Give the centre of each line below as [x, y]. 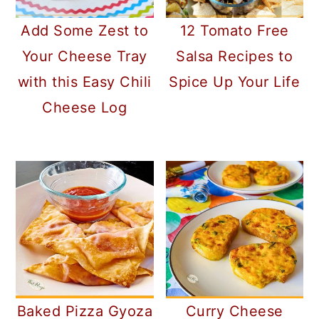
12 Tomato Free [234, 31]
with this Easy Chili [84, 82]
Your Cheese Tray [84, 57]
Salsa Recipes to [235, 57]
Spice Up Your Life [235, 82]
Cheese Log [85, 108]
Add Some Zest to [85, 31]
